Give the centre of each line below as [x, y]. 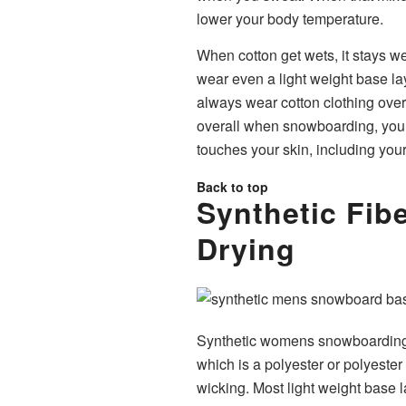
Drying [246, 248]
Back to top [232, 186]
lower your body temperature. [290, 19]
